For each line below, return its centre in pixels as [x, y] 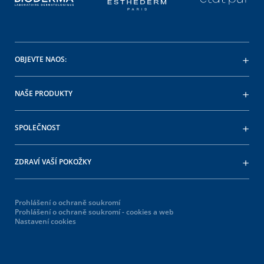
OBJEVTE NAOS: [41, 60]
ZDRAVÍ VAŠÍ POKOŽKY [53, 162]
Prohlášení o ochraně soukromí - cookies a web [94, 212]
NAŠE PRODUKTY [44, 94]
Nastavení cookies [45, 222]
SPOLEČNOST [37, 128]
